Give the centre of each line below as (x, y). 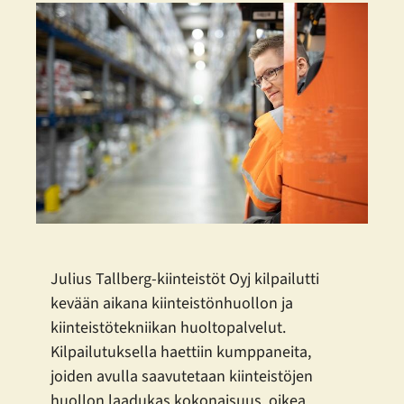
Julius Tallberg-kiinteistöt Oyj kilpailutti (185, 280)
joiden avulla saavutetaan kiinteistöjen (182, 377)
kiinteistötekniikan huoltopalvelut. (168, 328)
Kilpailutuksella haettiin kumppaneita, (181, 353)
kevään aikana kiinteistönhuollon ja (172, 304)
